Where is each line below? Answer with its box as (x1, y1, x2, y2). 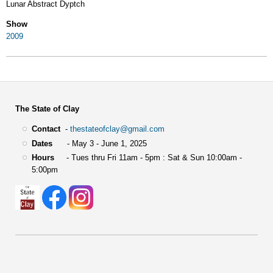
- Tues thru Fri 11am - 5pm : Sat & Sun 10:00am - (54, 153, 242, 163)
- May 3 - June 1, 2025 (52, 138, 147, 148)
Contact (31, 124, 60, 134)
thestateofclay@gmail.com (69, 124, 165, 134)
